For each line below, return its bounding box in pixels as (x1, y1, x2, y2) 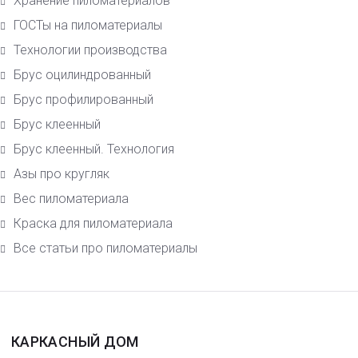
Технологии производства (14, 42, 167, 58)
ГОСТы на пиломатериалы (14, 18, 162, 34)
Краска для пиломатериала (14, 216, 173, 232)
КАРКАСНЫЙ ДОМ (11, 333, 139, 351)
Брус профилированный (14, 92, 153, 108)
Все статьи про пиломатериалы (14, 241, 197, 257)
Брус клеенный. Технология (14, 141, 174, 157)
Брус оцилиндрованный (14, 67, 151, 83)
